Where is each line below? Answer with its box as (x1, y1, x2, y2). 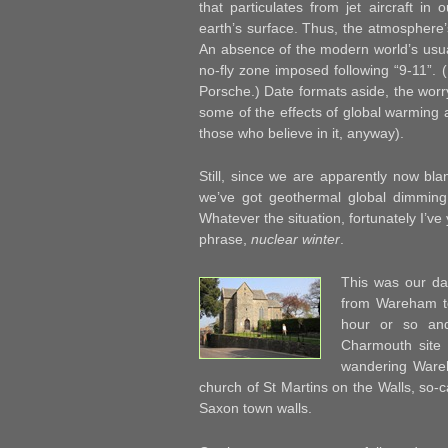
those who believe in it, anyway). (199, 124, 404, 141)
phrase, (199, 230, 251, 247)
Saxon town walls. (199, 400, 312, 417)
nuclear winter (251, 230, 340, 247)
